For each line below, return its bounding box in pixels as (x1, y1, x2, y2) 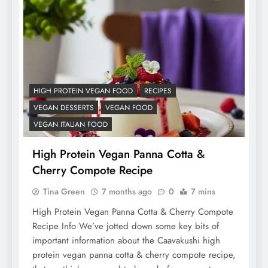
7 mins (191, 185, 215, 197)
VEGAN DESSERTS (33, 102, 94, 113)
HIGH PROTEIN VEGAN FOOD (33, 85, 133, 96)
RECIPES (144, 85, 172, 96)
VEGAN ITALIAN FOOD (33, 118, 108, 130)
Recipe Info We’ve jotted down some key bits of (32, 219, 219, 233)
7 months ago (102, 185, 152, 197)
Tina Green (43, 185, 85, 197)
